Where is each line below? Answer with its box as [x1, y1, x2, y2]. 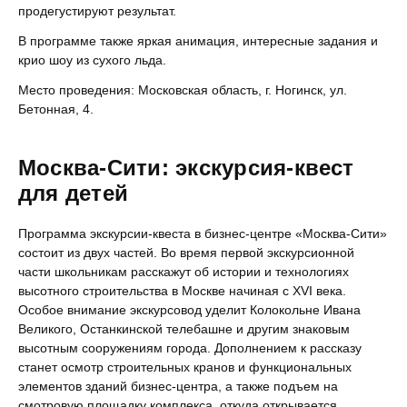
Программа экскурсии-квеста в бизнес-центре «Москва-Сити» [18, 226, 387, 241]
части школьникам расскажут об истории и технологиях [18, 264, 349, 279]
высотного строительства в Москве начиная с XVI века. [18, 283, 346, 298]
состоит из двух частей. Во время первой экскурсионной [18, 245, 354, 260]
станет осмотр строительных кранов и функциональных [18, 360, 352, 374]
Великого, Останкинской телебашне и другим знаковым [18, 322, 350, 336]
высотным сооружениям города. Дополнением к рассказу [18, 341, 362, 355]
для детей [18, 181, 129, 205]
